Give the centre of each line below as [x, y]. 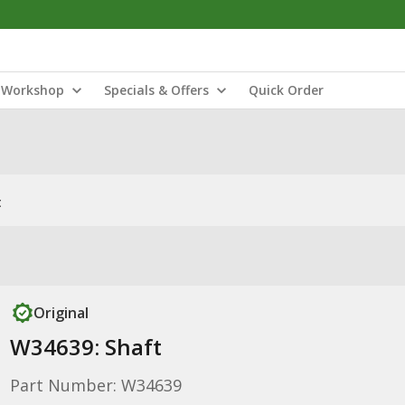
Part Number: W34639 [95, 385]
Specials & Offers [156, 90]
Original [61, 313]
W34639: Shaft [85, 347]
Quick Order [286, 90]
